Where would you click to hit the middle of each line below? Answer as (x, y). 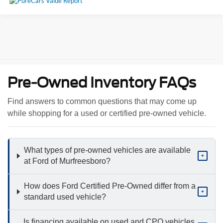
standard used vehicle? (65, 197)
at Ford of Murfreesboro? (67, 161)
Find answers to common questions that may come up (102, 101)
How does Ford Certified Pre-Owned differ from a (110, 186)
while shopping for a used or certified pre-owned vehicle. (107, 113)
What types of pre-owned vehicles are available (107, 150)
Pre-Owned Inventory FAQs (102, 82)
